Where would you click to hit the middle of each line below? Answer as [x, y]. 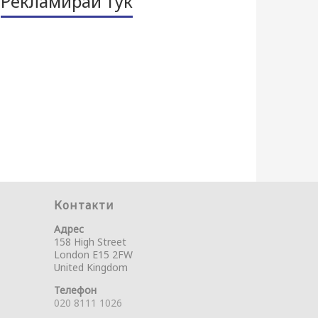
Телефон [75, 290]
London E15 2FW [93, 254]
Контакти [84, 205]
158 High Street [90, 242]
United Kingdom [91, 267]
